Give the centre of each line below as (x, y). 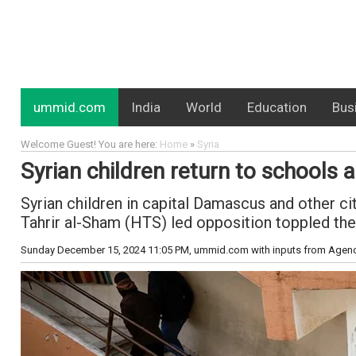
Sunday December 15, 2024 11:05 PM (104, 250)
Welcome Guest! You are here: (90, 144)
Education (277, 107)
